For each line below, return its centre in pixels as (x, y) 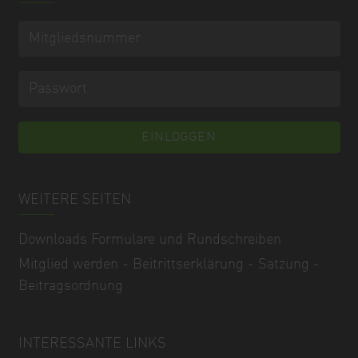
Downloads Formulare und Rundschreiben (149, 239)
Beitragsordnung (70, 286)
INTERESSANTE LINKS (92, 344)
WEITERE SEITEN (74, 200)
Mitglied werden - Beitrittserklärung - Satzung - (169, 265)
